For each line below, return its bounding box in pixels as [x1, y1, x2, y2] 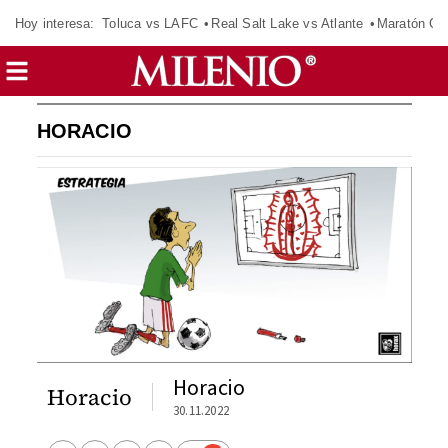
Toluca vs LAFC [102, 15, 198, 31]
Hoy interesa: [15, 15, 95, 31]
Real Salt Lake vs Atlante [211, 15, 364, 31]
